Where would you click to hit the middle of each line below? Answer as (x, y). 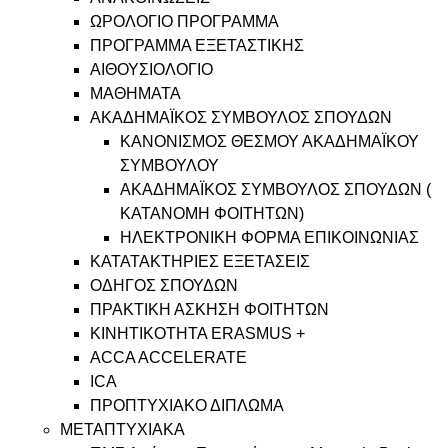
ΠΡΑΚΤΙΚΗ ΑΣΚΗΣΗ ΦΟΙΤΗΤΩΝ (209, 309)
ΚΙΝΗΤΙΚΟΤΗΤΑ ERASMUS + (197, 333)
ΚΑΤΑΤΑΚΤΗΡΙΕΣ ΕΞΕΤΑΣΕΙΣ (200, 261)
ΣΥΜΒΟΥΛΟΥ (169, 165)
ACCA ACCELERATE (168, 357)
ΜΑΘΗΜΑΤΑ (135, 93)
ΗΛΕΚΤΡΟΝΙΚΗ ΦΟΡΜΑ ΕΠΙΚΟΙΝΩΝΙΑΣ (269, 237)
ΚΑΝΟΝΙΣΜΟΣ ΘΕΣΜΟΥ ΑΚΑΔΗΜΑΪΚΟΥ (269, 141)
